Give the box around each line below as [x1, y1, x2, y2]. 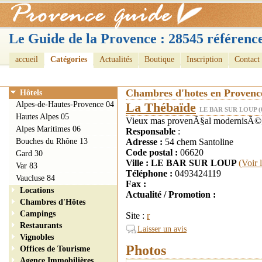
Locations [20, 186, 54, 195]
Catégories [50, 55, 87, 64]
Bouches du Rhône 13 [16, 137, 88, 146]
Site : [126, 211, 147, 220]
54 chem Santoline [165, 137, 233, 147]
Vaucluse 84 [16, 174, 55, 182]
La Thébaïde [126, 100, 196, 115]
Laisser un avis [137, 224, 187, 233]
